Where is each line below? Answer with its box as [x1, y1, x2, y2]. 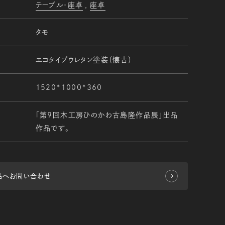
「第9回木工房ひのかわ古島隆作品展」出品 [35, 111, 178, 119]
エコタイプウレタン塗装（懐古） [35, 56, 133, 64]
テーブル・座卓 [35, 1, 83, 9]
